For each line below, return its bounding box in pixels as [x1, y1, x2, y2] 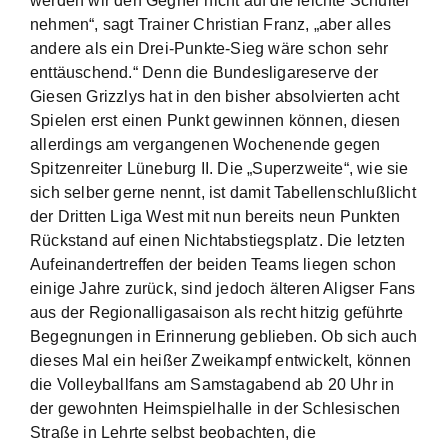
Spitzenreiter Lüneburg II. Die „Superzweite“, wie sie [30, 160, 409, 177]
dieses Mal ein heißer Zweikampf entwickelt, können [30, 352, 412, 369]
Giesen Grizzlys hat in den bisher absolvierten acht [30, 88, 400, 105]
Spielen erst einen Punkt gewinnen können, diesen [30, 112, 401, 129]
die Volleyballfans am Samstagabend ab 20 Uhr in [30, 376, 395, 393]
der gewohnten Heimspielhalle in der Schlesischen [30, 400, 401, 417]
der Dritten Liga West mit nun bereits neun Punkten [30, 208, 401, 225]
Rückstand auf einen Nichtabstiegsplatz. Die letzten [30, 232, 406, 249]
